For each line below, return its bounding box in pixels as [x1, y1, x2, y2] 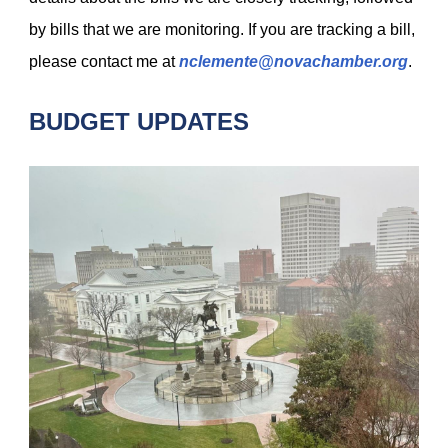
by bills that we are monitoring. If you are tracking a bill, [29, 21, 415, 38]
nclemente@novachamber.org [179, 53, 408, 70]
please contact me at [29, 53, 179, 70]
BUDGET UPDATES [29, 108, 249, 135]
